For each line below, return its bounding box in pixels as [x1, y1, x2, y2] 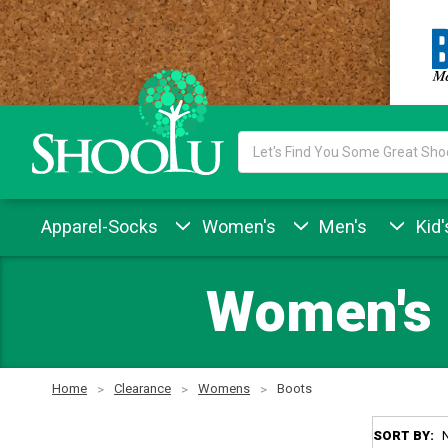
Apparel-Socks [41, 215, 159, 237]
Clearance [114, 381, 171, 397]
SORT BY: [373, 428, 435, 444]
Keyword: [238, 154, 296, 171]
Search [238, 133, 283, 150]
